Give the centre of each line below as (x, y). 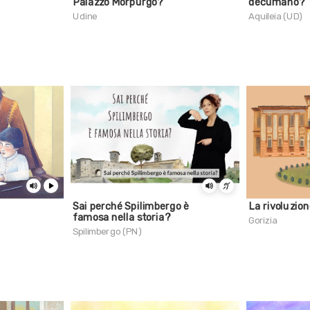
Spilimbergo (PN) (107, 231)
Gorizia (263, 220)
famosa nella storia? (121, 217)
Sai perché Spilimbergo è (131, 207)
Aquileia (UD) (276, 16)
